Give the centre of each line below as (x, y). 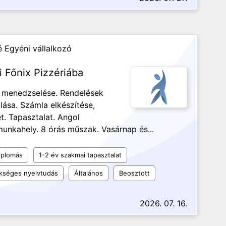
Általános (89, 173)
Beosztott (134, 173)
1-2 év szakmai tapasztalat (80, 155)
